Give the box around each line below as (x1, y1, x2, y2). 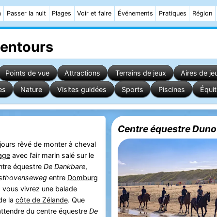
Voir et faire (77, 10, 112, 17)
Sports (122, 85, 143, 93)
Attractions (64, 68, 100, 77)
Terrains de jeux (115, 68, 166, 77)
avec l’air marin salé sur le (10, 151, 94, 160)
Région (192, 10, 212, 17)
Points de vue (5, 68, 50, 77)
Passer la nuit (6, 10, 46, 17)
